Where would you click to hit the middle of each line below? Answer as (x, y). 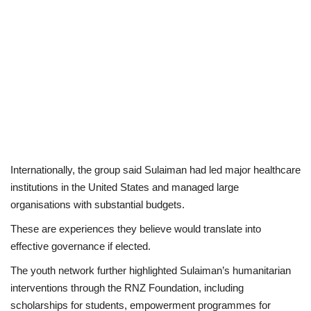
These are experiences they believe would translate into (136, 228)
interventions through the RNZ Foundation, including (127, 287)
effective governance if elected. (81, 246)
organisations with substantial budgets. (98, 204)
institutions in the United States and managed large (125, 187)
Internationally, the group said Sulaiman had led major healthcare (155, 169)
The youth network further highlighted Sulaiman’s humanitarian (151, 270)
